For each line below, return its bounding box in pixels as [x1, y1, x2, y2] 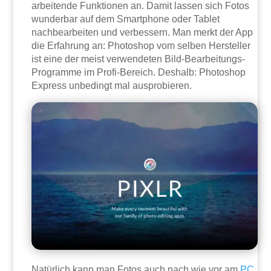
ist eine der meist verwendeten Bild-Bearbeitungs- [31, 53, 246, 64]
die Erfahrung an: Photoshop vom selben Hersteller [31, 40, 251, 51]
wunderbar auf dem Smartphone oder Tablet [31, 13, 220, 24]
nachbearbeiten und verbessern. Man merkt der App [31, 27, 253, 38]
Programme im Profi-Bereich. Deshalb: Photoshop [31, 67, 246, 77]
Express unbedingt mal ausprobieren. [31, 80, 192, 91]
